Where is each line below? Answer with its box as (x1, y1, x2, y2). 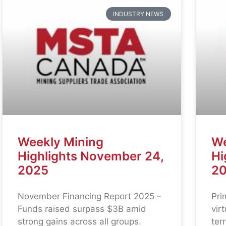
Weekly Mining (18, 134, 104, 149)
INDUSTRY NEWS (113, 10, 164, 18)
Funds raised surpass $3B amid (18, 203, 147, 214)
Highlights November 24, (18, 148, 164, 163)
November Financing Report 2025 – (18, 191, 162, 201)
